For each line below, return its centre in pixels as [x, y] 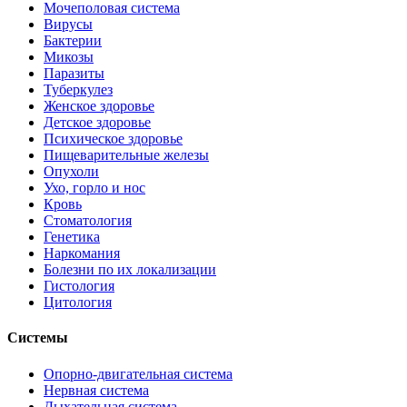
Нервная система [96, 390]
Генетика [72, 237]
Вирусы [68, 25]
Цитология [78, 303]
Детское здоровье [97, 123]
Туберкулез [78, 90]
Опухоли [71, 172]
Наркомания [82, 253]
